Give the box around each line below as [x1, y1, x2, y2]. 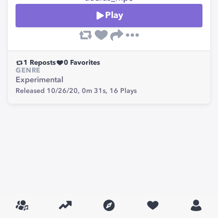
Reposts [28, 59, 56, 66]
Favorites [68, 59, 100, 66]
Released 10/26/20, [16, 88, 82, 94]
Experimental [16, 76, 63, 84]
